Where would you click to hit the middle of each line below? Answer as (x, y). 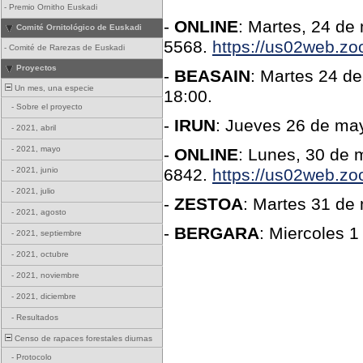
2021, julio (36, 191)
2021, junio (37, 170)
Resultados (37, 317)
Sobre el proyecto (49, 107)
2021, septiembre (49, 233)
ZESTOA (209, 204)
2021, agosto (41, 212)
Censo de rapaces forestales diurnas (82, 338)
